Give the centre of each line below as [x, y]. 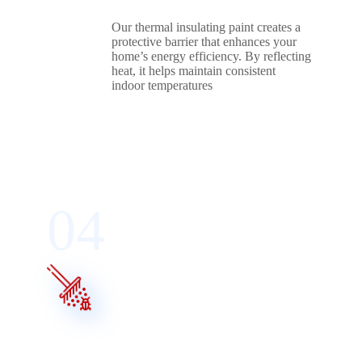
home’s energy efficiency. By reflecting [211, 57]
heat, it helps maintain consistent [194, 71]
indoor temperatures [162, 86]
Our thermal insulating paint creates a [206, 27]
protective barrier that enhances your [204, 42]
